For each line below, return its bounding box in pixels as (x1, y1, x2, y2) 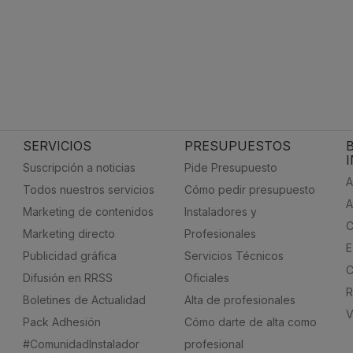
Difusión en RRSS (22, 271, 113, 284)
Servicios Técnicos (184, 249, 284, 262)
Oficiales (184, 271, 229, 284)
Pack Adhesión (22, 315, 101, 329)
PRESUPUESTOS (184, 138, 291, 154)
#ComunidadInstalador (22, 337, 139, 351)
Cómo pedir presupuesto (184, 183, 315, 196)
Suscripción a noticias (22, 161, 136, 174)
